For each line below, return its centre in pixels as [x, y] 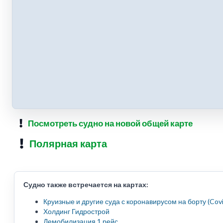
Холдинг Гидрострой [76, 212]
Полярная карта [68, 144]
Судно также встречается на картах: [86, 185]
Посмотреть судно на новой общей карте [110, 123]
